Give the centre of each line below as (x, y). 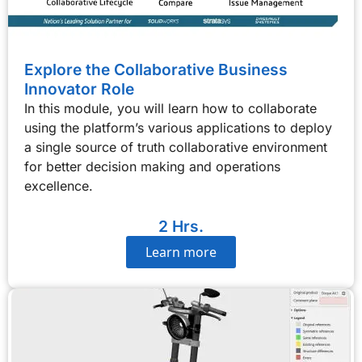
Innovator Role (79, 89)
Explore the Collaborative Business (156, 69)
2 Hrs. (181, 226)
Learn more (181, 252)
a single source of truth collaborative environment (176, 147)
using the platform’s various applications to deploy (178, 128)
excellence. (59, 186)
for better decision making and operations (152, 166)
